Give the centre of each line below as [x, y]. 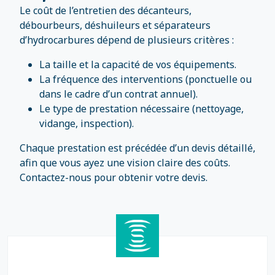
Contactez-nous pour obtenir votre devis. [114, 177]
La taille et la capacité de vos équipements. [138, 64]
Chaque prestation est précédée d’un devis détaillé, [137, 148]
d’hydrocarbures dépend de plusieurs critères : [127, 40]
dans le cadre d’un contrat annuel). [118, 94]
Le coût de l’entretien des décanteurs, [106, 10]
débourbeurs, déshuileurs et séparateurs [115, 25]
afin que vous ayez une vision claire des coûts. [125, 163]
